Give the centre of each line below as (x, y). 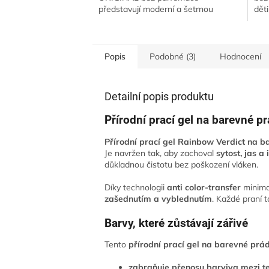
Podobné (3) (173, 57)
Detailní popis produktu (159, 97)
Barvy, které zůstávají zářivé (177, 223)
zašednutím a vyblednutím (159, 198)
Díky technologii (136, 187)
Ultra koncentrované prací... (151, 32)
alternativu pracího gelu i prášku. (161, 21)
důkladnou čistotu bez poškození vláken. (182, 164)
